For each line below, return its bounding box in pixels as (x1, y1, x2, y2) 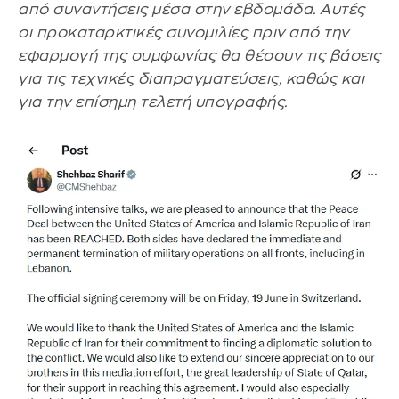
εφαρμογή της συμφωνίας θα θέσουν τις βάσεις (18, 48, 381, 64)
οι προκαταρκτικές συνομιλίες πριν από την (18, 25, 349, 41)
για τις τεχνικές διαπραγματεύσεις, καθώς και (18, 71, 364, 87)
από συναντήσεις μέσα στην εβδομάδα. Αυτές (18, 2, 365, 18)
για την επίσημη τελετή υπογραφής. (18, 94, 288, 110)
